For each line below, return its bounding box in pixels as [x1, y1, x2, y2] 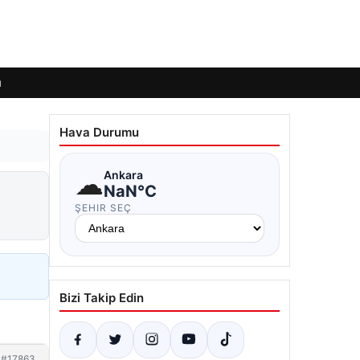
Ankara [104, 167, 143, 182]
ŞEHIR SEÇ [75, 202, 132, 214]
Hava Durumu [59, 125, 139, 140]
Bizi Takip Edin [59, 290, 144, 305]
